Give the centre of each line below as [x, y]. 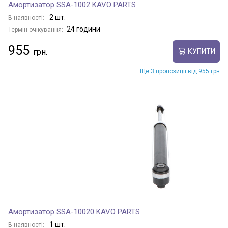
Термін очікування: [36, 30]
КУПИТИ [201, 51]
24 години [83, 29]
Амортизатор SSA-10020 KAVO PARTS [74, 212]
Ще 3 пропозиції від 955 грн [180, 71]
